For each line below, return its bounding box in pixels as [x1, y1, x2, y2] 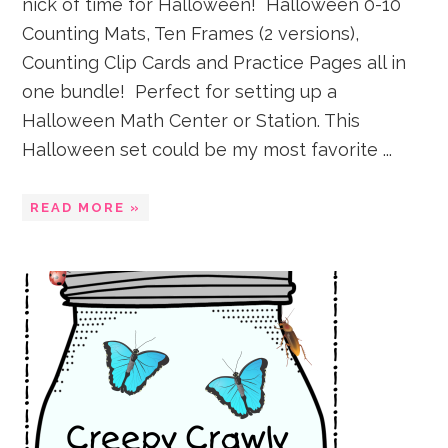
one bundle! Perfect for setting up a [22, 81, 338, 102]
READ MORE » [30, 200, 142, 215]
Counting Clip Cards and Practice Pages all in [22, 52, 407, 73]
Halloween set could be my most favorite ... [22, 139, 393, 160]
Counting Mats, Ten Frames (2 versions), [22, 23, 360, 44]
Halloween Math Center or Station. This [22, 110, 361, 131]
